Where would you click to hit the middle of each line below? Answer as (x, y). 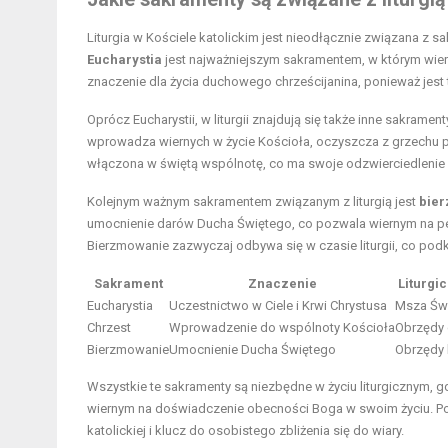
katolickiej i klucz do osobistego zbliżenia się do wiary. (245, 430)
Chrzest (109, 327)
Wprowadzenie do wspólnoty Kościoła (282, 327)
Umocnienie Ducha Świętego (252, 349)
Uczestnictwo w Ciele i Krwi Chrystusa (278, 305)
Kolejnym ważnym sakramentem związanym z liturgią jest (253, 201)
